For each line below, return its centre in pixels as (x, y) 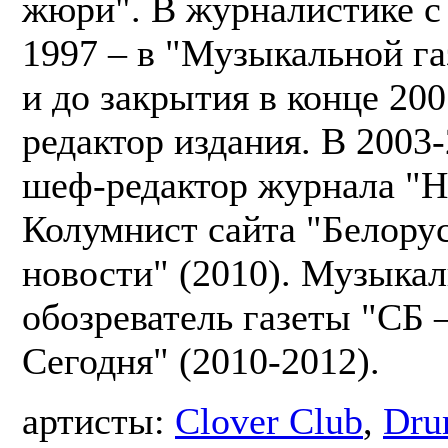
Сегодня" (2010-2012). (201, 360)
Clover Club (269, 420)
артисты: (98, 420)
